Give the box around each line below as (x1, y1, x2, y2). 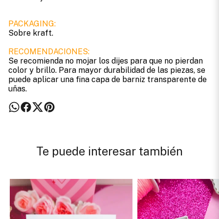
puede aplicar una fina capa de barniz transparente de (8, 75, 207, 85)
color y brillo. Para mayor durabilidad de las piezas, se (8, 66, 205, 75)
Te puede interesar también (36, 144, 183, 158)
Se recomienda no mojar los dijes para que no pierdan (8, 56, 203, 66)
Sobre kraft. (8, 28, 53, 38)
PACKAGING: (8, 19, 56, 29)
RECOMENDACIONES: (8, 47, 89, 57)
